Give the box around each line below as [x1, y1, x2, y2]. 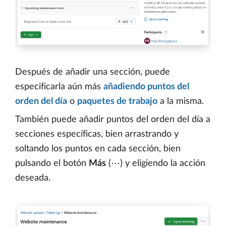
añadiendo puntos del [103, 82, 189, 91]
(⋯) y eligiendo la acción [106, 158, 205, 168]
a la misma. [157, 96, 204, 106]
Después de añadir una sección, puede [15, 67, 170, 77]
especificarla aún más [15, 82, 103, 91]
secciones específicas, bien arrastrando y [15, 129, 179, 139]
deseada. [15, 173, 50, 183]
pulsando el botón [15, 158, 89, 168]
